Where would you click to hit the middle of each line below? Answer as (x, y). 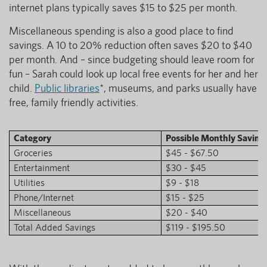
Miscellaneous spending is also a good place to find (121, 30)
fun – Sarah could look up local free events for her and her (133, 73)
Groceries (33, 153)
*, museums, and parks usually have (178, 88)
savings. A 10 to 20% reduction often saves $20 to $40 (131, 45)
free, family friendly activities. (74, 102)
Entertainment (42, 167)
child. (22, 88)
